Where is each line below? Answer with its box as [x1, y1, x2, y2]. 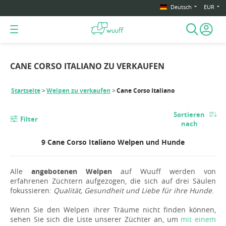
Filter [20, 115, 38, 124]
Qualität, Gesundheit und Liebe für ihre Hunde [53, 186, 212, 196]
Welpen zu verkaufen [46, 86, 111, 95]
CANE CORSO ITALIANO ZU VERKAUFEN [10, 61, 164, 72]
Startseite [11, 86, 41, 95]
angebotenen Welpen [31, 166, 112, 177]
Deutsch [171, 4, 192, 11]
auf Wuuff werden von [112, 166, 216, 177]
